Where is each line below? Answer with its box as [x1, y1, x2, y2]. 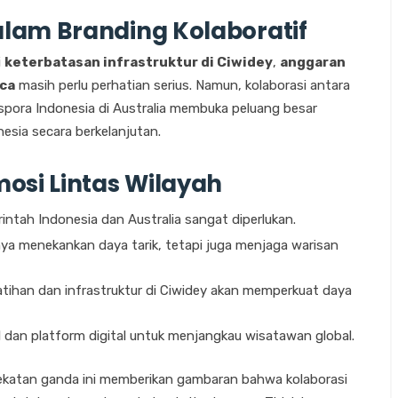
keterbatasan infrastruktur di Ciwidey [4, 54, 273, 71]
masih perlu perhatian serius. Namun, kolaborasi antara [15, 77, 350, 94]
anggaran [280, 54, 346, 71]
